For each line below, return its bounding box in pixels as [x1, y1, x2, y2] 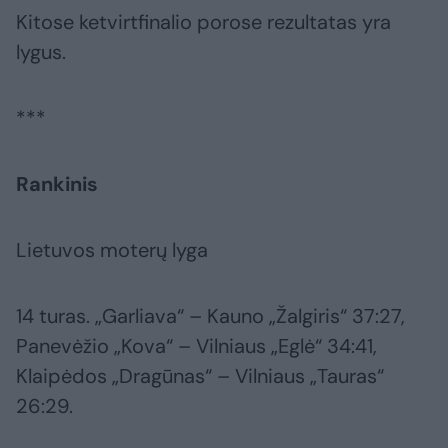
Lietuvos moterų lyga [16, 237, 208, 264]
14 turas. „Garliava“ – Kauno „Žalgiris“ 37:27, [16, 303, 405, 330]
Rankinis [16, 171, 98, 198]
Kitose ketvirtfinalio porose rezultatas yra [16, 9, 391, 36]
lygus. [16, 39, 66, 66]
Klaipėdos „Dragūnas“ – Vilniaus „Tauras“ [16, 363, 384, 390]
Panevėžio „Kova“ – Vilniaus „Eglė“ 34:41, [16, 333, 377, 360]
